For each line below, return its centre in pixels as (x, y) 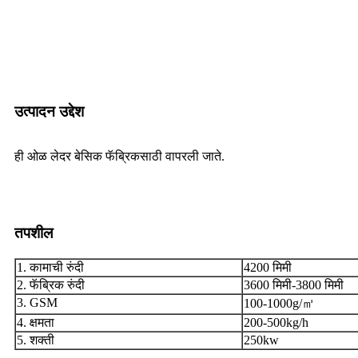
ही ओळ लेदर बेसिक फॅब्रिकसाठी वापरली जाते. (119, 156)
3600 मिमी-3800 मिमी (294, 284)
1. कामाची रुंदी (50, 267)
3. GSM (37, 302)
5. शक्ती (36, 340)
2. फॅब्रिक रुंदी (51, 284)
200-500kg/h (276, 322)
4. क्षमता (36, 322)
